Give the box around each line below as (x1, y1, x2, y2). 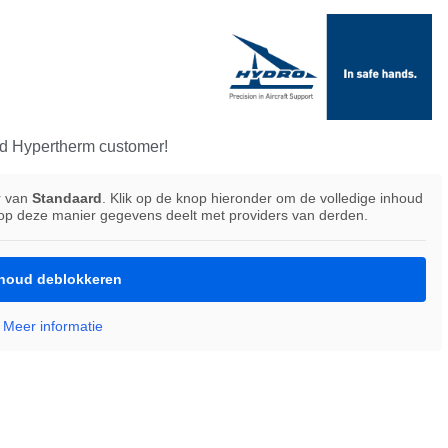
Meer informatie (3, 317, 103, 334)
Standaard (32, 189, 102, 206)
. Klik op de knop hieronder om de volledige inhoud (102, 189, 423, 206)
